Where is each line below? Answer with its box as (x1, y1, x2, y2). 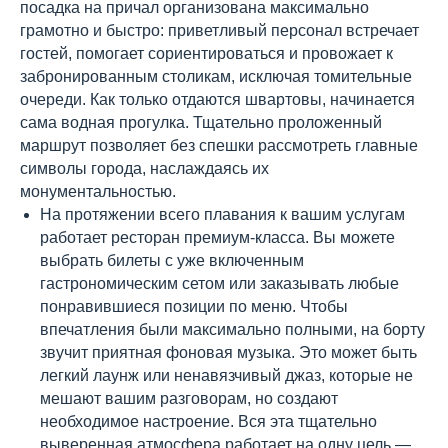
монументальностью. (20, 183, 176, 200)
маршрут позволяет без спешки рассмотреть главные (20, 137, 418, 154)
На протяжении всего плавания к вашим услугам (40, 206, 405, 223)
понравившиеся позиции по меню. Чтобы (40, 298, 348, 315)
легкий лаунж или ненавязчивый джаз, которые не (40, 367, 413, 384)
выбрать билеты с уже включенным (40, 252, 304, 269)
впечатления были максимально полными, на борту (40, 321, 425, 338)
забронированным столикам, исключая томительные (20, 68, 412, 85)
